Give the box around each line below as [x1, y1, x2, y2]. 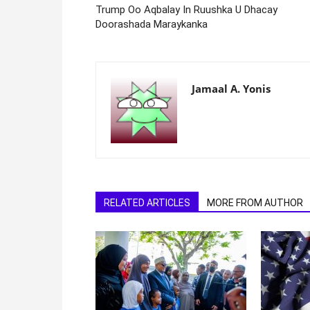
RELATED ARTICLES [104, 197, 190, 208]
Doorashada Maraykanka [95, 17, 208, 30]
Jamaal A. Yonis [192, 81, 271, 95]
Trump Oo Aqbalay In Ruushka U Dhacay [95, 3, 277, 16]
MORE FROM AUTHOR [207, 197, 303, 208]
